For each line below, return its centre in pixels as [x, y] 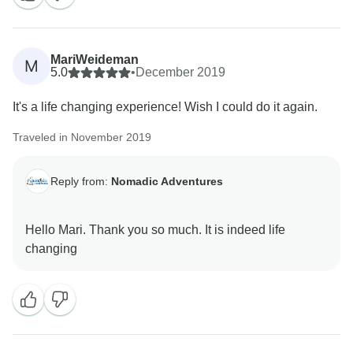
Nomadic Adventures [167, 181]
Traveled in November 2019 [82, 137]
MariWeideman [95, 60]
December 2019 [180, 72]
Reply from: [81, 181]
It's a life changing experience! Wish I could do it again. [165, 107]
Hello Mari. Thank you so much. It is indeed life [155, 230]
